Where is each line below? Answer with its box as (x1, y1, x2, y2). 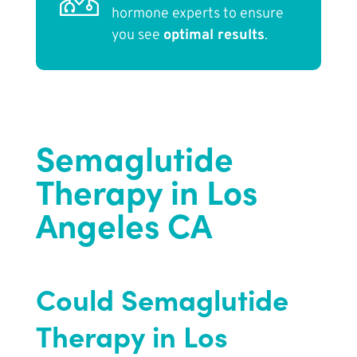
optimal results (163, 26, 265, 45)
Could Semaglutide (35, 278, 288, 320)
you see (111, 26, 163, 45)
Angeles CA (35, 200, 212, 248)
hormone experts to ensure (111, 5, 284, 24)
